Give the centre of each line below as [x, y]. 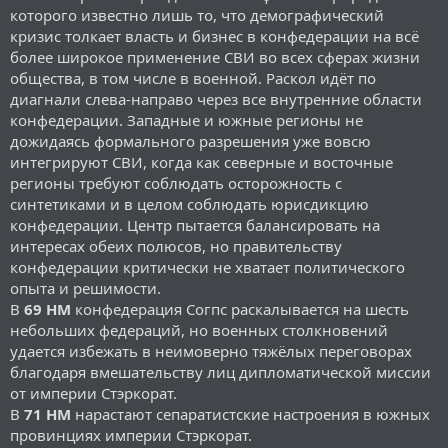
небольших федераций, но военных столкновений [199, 329]
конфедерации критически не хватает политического [207, 266]
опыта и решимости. [85, 287]
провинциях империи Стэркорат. [131, 434]
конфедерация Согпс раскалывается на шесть [240, 308]
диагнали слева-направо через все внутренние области [216, 98]
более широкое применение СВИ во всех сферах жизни [215, 56]
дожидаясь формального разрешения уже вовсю [190, 140]
